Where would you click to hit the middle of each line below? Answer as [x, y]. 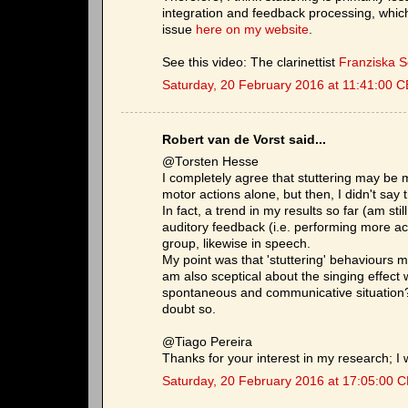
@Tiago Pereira [207, 342]
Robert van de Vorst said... [244, 139]
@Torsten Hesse [210, 162]
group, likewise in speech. [236, 244]
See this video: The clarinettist [250, 63]
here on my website [252, 30]
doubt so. [189, 310]
